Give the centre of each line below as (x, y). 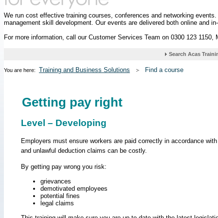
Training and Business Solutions (84, 70)
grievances (56, 182)
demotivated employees (74, 189)
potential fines (60, 196)
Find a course (164, 70)
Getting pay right (72, 102)
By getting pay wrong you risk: (64, 166)
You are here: (20, 70)
